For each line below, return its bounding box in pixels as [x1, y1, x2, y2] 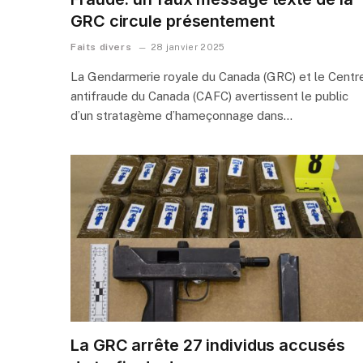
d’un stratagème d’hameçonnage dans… [70, 108, 293, 122]
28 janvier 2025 [150, 41, 225, 52]
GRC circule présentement [70, 11, 275, 31]
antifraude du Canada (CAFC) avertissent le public [70, 88, 348, 103]
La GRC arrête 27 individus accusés [70, 335, 345, 355]
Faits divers [70, 41, 132, 53]
